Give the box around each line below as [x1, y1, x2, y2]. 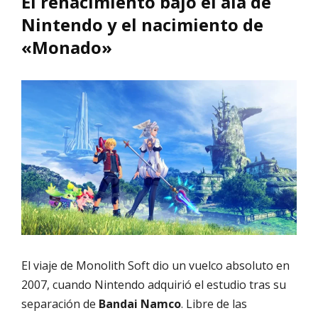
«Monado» [21, 35, 112, 59]
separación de [21, 296, 99, 312]
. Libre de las [181, 296, 247, 312]
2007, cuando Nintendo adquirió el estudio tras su [21, 277, 286, 293]
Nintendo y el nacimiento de [21, 12, 263, 36]
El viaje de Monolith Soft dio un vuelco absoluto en [21, 258, 290, 274]
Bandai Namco [99, 296, 181, 312]
